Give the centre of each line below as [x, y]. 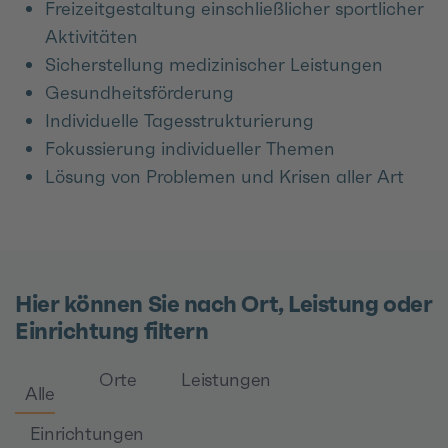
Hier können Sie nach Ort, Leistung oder [224, 303]
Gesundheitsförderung [139, 92]
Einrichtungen [86, 434]
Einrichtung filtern [112, 330]
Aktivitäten [91, 36]
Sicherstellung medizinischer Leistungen [214, 64]
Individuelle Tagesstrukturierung [179, 120]
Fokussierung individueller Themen [190, 148]
